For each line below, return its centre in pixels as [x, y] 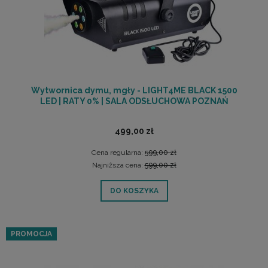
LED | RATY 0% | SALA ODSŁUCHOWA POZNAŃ [134, 101]
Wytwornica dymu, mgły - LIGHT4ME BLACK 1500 [134, 91]
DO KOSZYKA [134, 191]
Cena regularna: [118, 153]
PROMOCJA [31, 234]
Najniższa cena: [118, 165]
